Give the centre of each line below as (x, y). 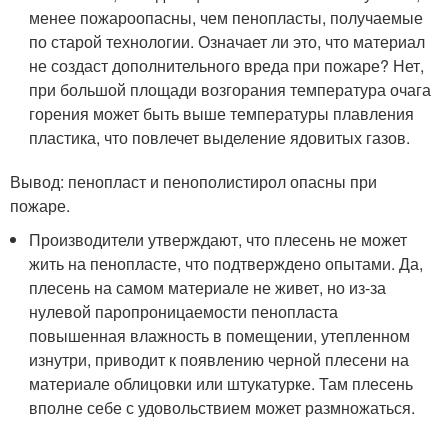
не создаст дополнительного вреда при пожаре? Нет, (227, 65)
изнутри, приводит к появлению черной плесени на (219, 359)
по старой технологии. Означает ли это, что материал (227, 41)
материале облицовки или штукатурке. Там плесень (221, 383)
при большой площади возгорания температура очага (230, 89)
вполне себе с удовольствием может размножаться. (222, 407)
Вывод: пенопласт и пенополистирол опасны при (193, 181)
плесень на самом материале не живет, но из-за (208, 287)
